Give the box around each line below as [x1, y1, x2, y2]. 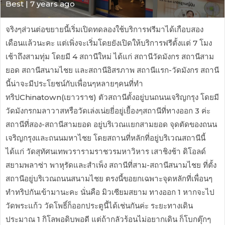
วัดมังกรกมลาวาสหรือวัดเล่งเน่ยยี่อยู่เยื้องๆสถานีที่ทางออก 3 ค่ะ [6, 105, 210, 116]
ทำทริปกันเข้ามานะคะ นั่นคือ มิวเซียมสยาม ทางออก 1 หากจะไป [6, 187, 214, 197]
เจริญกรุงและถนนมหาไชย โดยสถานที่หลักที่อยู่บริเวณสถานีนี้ [6, 133, 205, 143]
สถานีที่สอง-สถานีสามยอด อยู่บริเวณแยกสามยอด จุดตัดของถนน [6, 119, 217, 129]
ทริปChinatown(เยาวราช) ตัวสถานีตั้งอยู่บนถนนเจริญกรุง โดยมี [6, 92, 219, 102]
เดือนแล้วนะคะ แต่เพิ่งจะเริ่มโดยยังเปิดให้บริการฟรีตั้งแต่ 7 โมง [6, 38, 212, 48]
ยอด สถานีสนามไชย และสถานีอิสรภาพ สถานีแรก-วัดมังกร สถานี [6, 65, 219, 75]
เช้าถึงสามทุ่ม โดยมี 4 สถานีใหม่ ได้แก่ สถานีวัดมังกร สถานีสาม [6, 51, 214, 61]
